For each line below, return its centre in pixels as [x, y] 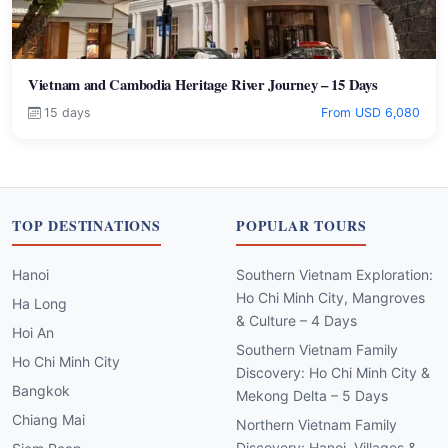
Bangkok [41, 391]
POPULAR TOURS [301, 226]
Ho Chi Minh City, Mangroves [330, 298]
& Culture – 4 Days [296, 321]
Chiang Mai [48, 420]
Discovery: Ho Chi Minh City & [333, 373]
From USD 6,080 [370, 113]
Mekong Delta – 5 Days [312, 396]
